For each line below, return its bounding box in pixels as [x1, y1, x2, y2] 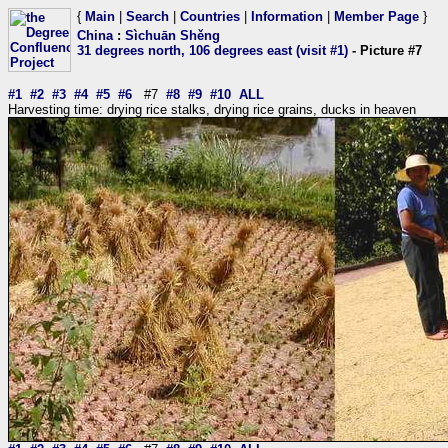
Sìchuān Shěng [125, 28, 220, 43]
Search [126, 9, 169, 24]
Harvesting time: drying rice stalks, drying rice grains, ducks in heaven [8, 102, 416, 117]
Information [251, 9, 323, 24]
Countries [180, 9, 240, 24]
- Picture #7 [348, 43, 422, 58]
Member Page [334, 9, 419, 24]
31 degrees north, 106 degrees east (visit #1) [77, 43, 348, 58]
